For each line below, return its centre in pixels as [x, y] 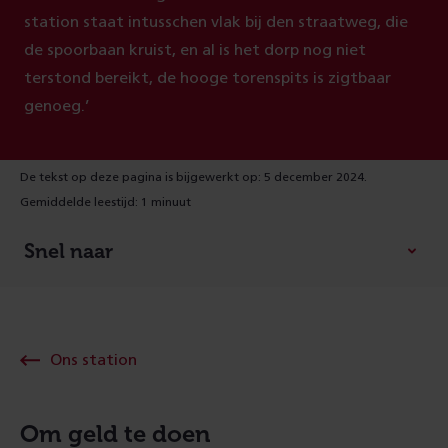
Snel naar [68, 251]
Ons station [93, 360]
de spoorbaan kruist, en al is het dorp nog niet [195, 50]
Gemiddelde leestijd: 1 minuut [105, 202]
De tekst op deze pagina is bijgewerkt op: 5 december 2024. [193, 177]
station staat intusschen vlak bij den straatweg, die [216, 22]
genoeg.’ [56, 106]
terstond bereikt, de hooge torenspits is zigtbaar [207, 78]
